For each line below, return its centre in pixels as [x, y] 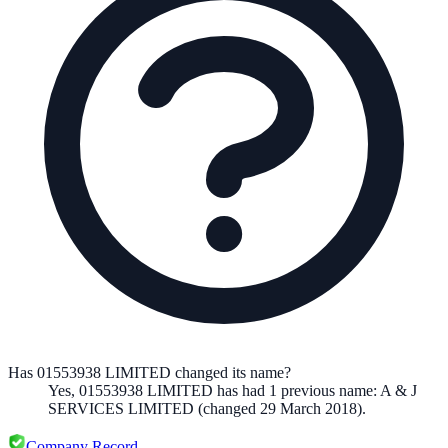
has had [241, 390]
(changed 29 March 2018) [278, 408]
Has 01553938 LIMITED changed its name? [149, 372]
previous [306, 390]
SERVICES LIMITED [121, 408]
